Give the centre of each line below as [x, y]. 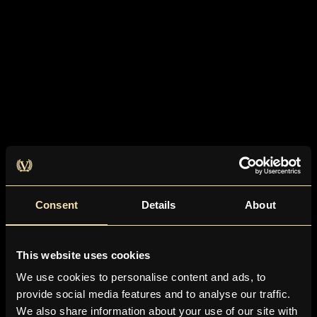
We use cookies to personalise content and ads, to [141, 277]
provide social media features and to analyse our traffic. [154, 294]
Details [158, 204]
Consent [57, 204]
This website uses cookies [83, 255]
